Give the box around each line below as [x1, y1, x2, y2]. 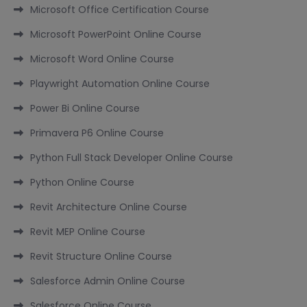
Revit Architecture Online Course [30, 200, 187, 214]
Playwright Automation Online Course [30, 77, 210, 91]
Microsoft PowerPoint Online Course [30, 27, 201, 42]
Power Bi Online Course [30, 101, 140, 116]
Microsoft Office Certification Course [30, 3, 209, 17]
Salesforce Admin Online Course [30, 274, 185, 288]
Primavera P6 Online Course [30, 126, 164, 140]
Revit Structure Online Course [30, 249, 172, 264]
